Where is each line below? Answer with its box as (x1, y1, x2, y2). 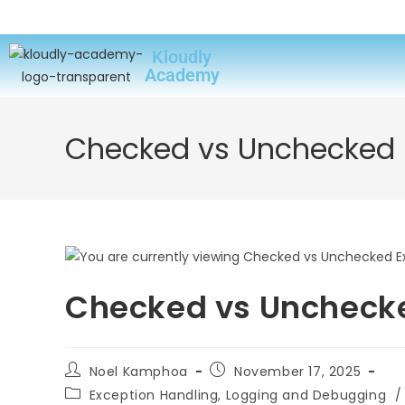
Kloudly (152, 46, 212, 68)
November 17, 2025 (234, 362, 362, 381)
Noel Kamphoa (89, 362, 188, 381)
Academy (144, 64, 220, 86)
